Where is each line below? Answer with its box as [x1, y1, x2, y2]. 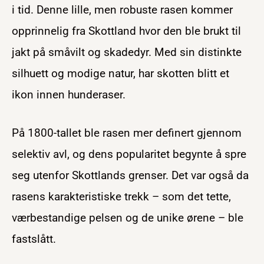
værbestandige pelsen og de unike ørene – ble [12, 211, 243, 225]
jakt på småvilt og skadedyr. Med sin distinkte [12, 45, 242, 59]
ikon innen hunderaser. [12, 87, 126, 101]
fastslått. [12, 232, 56, 246]
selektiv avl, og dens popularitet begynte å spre [12, 147, 246, 161]
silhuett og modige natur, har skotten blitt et [12, 66, 229, 80]
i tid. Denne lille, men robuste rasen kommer [12, 2, 233, 16]
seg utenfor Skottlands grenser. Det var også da [12, 169, 249, 183]
